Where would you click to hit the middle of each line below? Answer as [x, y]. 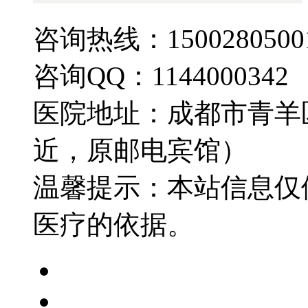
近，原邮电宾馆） [140, 151]
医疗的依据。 [113, 225]
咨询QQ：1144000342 [161, 76]
